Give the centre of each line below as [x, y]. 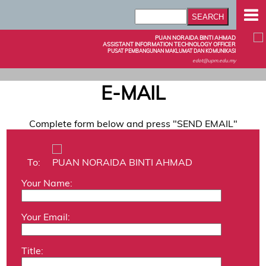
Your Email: [46, 216]
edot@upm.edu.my [214, 60]
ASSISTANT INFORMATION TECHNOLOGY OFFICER [169, 44]
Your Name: [47, 183]
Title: [33, 250]
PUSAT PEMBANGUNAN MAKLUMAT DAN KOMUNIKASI [172, 51]
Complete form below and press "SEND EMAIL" [133, 123]
